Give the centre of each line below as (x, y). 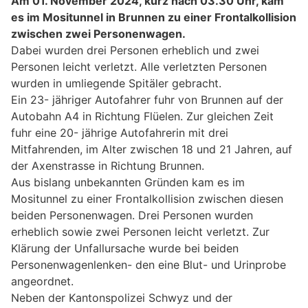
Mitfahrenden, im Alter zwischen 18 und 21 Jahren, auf (152, 150)
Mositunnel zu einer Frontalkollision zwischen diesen (147, 199)
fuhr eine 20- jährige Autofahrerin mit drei (120, 133)
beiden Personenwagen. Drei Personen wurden (132, 216)
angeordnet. (42, 282)
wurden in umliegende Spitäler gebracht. (116, 84)
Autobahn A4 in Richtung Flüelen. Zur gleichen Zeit (142, 117)
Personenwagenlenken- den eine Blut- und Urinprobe (148, 265)
